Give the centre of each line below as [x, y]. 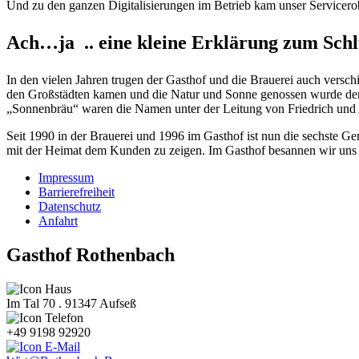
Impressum [66, 177]
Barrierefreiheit [77, 192]
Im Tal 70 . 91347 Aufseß [71, 303]
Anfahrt [58, 220]
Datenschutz [70, 206]
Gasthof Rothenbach [91, 254]
